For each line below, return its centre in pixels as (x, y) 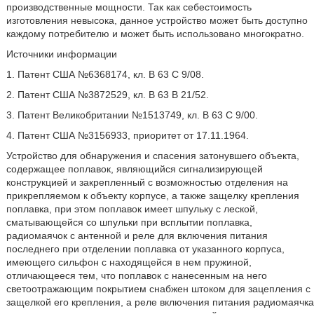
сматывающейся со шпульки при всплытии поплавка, (129, 222)
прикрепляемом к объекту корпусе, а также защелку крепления (152, 196)
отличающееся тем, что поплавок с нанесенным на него (136, 275)
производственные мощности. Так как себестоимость (129, 7)
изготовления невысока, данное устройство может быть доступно (157, 20)
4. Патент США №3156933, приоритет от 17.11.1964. (127, 135)
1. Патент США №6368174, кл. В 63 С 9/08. (105, 74)
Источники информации (61, 54)
